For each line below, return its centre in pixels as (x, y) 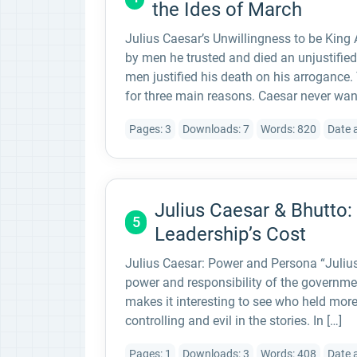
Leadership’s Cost (231, 234)
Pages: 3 (150, 129)
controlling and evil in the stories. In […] (233, 321)
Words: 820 (288, 129)
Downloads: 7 (216, 129)
